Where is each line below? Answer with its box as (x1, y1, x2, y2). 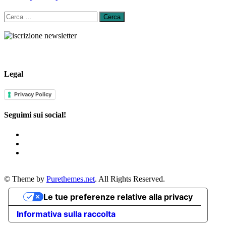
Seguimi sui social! (4, 110, 66, 120)
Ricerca (4, 11, 28, 20)
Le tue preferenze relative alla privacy (43, 192, 193, 202)
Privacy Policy (14, 90, 51, 98)
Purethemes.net (46, 175, 95, 184)
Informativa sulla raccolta (17, 209, 116, 219)
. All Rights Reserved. (95, 175, 165, 184)
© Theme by (4, 175, 46, 184)
